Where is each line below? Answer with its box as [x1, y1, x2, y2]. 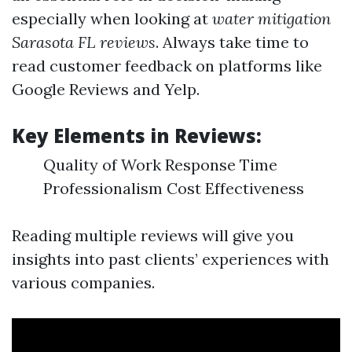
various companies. [12, 273, 155, 292]
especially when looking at [12, 9, 212, 28]
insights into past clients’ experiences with [12, 249, 329, 269]
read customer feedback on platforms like [12, 56, 322, 75]
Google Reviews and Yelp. [12, 79, 200, 99]
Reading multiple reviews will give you [12, 225, 294, 245]
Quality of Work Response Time [43, 155, 277, 174]
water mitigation [212, 9, 331, 28]
